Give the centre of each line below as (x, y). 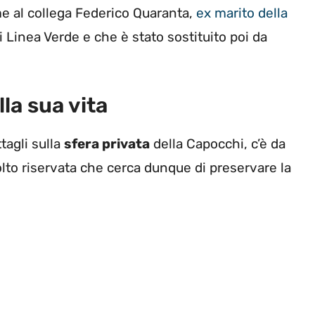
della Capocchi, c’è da (218, 144)
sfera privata (107, 144)
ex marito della (242, 13)
